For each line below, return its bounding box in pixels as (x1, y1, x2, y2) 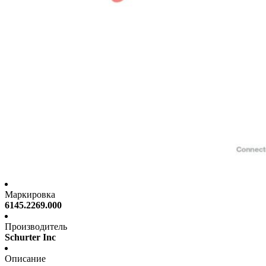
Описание (5, 254, 46, 264)
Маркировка (5, 189, 55, 200)
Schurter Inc (5, 232, 56, 243)
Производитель (5, 221, 67, 232)
